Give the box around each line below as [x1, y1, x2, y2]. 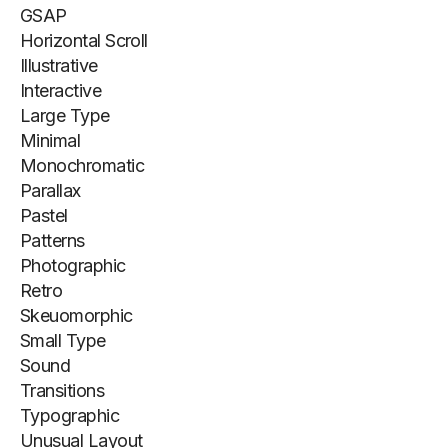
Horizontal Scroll [20, 30, 148, 51]
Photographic [20, 255, 126, 276]
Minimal [20, 130, 81, 151]
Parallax [20, 180, 81, 201]
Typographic [20, 405, 120, 426]
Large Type [20, 105, 110, 126]
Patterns [20, 230, 85, 251]
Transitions [20, 380, 105, 401]
